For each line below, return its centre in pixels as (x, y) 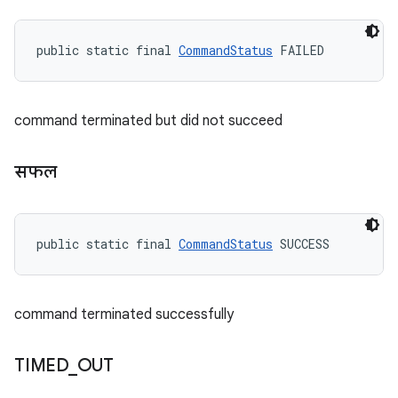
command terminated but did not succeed (148, 121)
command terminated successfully (124, 314)
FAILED (298, 50)
